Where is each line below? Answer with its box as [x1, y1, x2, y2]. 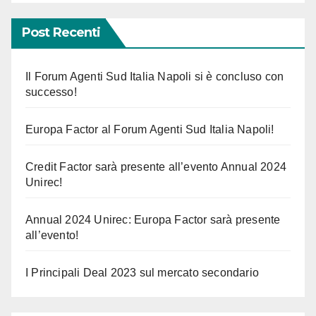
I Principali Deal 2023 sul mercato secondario [25, 266, 259, 279]
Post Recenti [22, 24, 101, 40]
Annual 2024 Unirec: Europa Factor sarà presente [25, 213, 281, 226]
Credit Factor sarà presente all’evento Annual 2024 [25, 160, 287, 173]
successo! [25, 85, 77, 98]
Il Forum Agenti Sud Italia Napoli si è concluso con [25, 70, 284, 83]
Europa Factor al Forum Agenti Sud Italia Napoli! [25, 123, 274, 135]
